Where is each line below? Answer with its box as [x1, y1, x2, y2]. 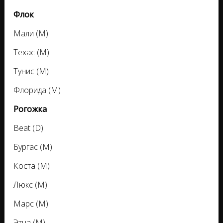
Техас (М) [13, 47, 49, 58]
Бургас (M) [13, 141, 52, 153]
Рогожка [13, 104, 47, 115]
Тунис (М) [13, 66, 49, 77]
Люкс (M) [13, 179, 47, 191]
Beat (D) [13, 122, 43, 134]
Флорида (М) [13, 85, 61, 96]
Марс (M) [13, 198, 48, 210]
